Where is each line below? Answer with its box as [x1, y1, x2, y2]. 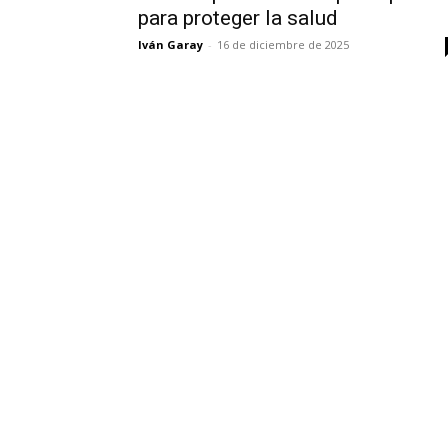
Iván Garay [138, 37, 203, 52]
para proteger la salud [138, 6, 338, 30]
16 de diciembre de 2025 [217, 37, 349, 52]
